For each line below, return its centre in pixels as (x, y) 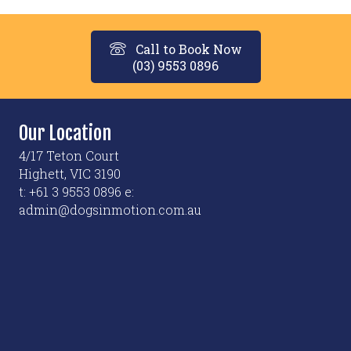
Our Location (65, 133)
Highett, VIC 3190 (70, 173)
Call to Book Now (188, 49)
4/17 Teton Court (69, 155)
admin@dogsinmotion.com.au (110, 209)
